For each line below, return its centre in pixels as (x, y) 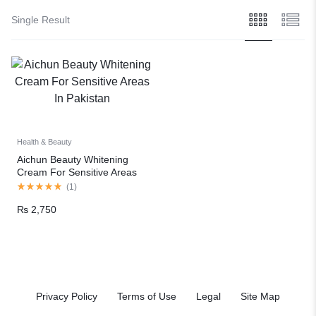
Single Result (41, 20)
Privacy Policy (67, 296)
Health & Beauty (44, 141)
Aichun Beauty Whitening (73, 159)
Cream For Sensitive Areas (77, 172)
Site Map (260, 296)
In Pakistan (42, 184)
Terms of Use (147, 296)
